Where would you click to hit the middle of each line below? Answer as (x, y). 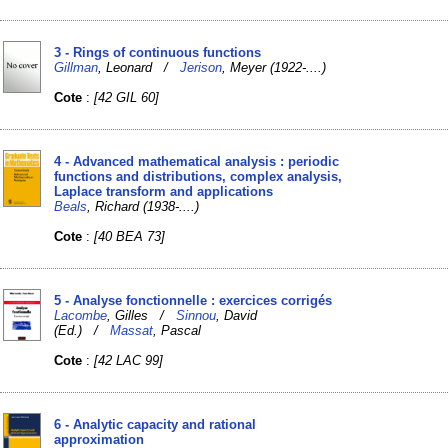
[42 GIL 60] (127, 97)
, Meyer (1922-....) (274, 67)
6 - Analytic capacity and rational (155, 424)
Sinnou (196, 315)
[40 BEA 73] (130, 236)
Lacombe (81, 315)
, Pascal (177, 330)
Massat (132, 330)
